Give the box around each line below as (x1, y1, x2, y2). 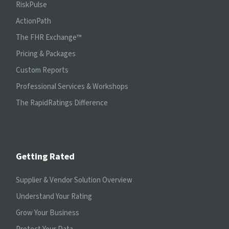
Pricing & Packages (16, 49, 76, 60)
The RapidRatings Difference (16, 98, 108, 109)
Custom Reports (16, 65, 68, 76)
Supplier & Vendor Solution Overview (16, 175, 132, 186)
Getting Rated (16, 150, 75, 164)
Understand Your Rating (16, 191, 92, 202)
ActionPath (16, 16, 51, 27)
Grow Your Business (16, 208, 79, 219)
